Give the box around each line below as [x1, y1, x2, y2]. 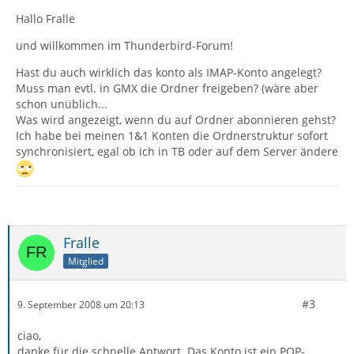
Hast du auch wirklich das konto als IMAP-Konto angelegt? [16, 65, 322, 80]
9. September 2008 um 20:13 [17, 297, 145, 311]
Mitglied [68, 254, 104, 268]
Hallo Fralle [16, 11, 75, 26]
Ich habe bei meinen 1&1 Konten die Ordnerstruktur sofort [16, 128, 328, 143]
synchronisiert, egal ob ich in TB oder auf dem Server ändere [16, 144, 338, 159]
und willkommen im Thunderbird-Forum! [16, 38, 233, 53]
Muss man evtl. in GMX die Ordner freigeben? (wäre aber [16, 81, 318, 96]
